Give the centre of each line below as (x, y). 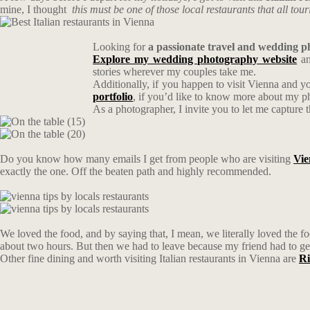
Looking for (121, 47)
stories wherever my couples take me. (176, 72)
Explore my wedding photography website (195, 59)
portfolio (113, 97)
